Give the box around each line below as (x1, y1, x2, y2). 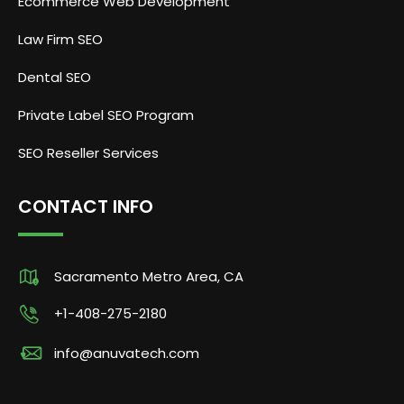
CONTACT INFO (18, 193, 153, 219)
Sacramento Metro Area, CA (54, 266, 243, 286)
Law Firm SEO (18, 29, 103, 49)
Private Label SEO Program (18, 105, 194, 124)
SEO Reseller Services (18, 142, 159, 162)
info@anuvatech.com (54, 343, 199, 363)
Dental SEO (18, 67, 91, 87)
